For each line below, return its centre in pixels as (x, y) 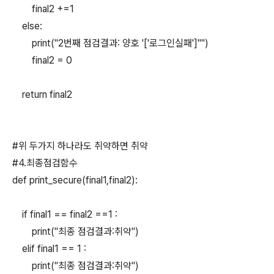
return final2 (42, 94)
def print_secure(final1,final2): (75, 180)
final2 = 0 (42, 60)
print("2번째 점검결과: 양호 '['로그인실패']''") (110, 43)
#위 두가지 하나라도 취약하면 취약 (84, 146)
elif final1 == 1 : (49, 249)
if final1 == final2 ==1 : (65, 214)
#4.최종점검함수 (45, 163)
